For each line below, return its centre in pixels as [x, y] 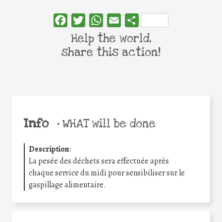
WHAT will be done [107, 124]
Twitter [98, 20]
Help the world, [111, 38]
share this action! [111, 52]
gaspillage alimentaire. [67, 185]
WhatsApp [121, 20]
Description [49, 149]
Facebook [83, 20]
